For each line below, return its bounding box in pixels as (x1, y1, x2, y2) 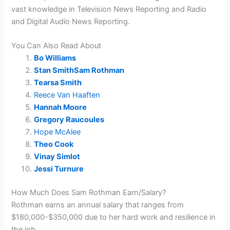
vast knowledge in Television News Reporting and (11, 4, 187, 14)
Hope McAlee (34, 127, 81, 137)
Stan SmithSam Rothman (34, 66, 125, 75)
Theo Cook (34, 140, 74, 149)
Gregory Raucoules (34, 115, 105, 125)
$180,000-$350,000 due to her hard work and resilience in (11, 213, 216, 222)
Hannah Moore (34, 103, 87, 112)
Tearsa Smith (34, 78, 82, 88)
